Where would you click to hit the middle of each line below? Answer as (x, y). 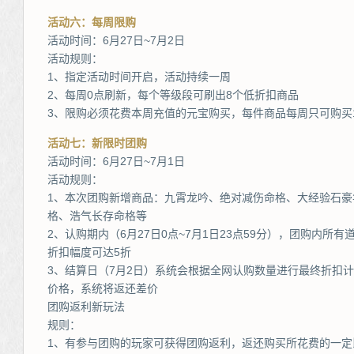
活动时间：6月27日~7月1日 (116, 161)
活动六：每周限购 (92, 22)
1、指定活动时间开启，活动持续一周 (139, 77)
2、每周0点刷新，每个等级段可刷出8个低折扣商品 (173, 95)
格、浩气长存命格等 (97, 216)
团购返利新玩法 (86, 307)
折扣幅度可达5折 (89, 252)
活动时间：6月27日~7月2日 (116, 40)
